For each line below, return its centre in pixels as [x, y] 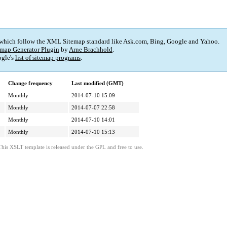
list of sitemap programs [48, 58]
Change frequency [30, 83]
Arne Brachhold [91, 50]
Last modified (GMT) [98, 83]
